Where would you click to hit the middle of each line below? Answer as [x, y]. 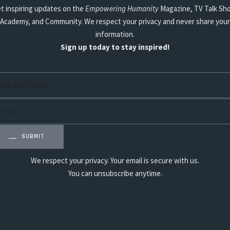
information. [115, 34]
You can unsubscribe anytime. [115, 173]
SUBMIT [33, 137]
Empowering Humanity [122, 8]
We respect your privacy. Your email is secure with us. [115, 160]
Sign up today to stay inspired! [115, 47]
